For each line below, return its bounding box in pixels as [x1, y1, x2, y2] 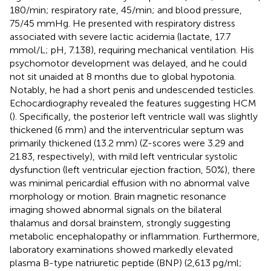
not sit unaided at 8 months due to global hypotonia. [10, 70, 236, 82]
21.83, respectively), [10, 150, 95, 162]
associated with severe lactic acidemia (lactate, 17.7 [10, 30, 230, 42]
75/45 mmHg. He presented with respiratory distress [10, 17, 235, 29]
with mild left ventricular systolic [96, 150, 238, 162]
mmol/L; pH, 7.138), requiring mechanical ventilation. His [10, 44, 254, 56]
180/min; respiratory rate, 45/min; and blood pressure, [10, 4, 242, 16]
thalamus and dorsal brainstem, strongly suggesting [10, 217, 230, 229]
